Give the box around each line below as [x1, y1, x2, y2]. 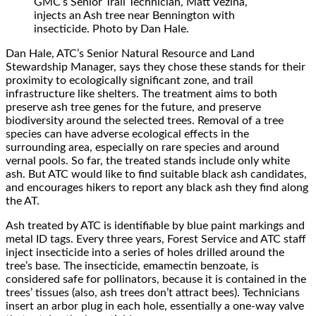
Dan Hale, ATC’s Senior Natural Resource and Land [6, 47, 255, 59]
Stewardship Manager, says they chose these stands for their [6, 61, 305, 73]
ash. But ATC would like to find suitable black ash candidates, [6, 168, 307, 180]
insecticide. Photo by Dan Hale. [34, 23, 189, 35]
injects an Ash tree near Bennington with [34, 9, 235, 21]
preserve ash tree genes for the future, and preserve [6, 101, 261, 113]
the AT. [6, 195, 39, 207]
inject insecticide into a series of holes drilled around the [6, 246, 284, 258]
